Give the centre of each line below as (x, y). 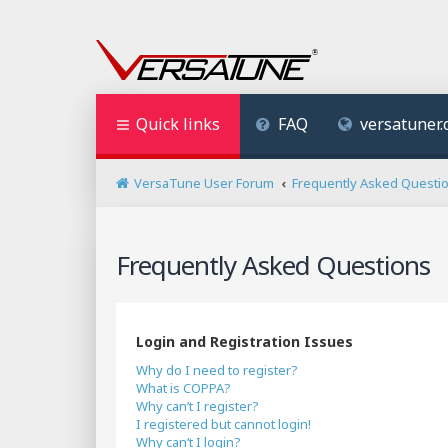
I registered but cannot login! (223, 424)
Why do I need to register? (217, 370)
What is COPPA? (183, 388)
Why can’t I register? (197, 406)
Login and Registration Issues (244, 341)
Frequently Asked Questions (273, 265)
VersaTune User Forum (204, 183)
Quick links (178, 124)
